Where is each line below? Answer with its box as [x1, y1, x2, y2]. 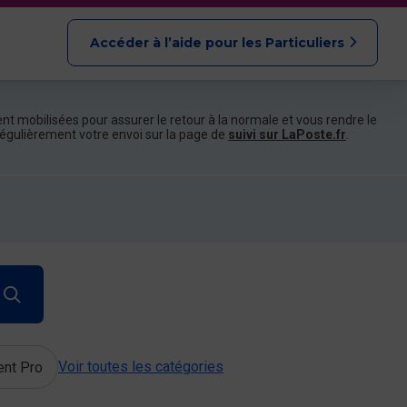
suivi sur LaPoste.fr [228, 127, 346, 142]
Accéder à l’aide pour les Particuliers [90, 35, 344, 51]
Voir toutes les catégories [58, 358, 223, 375]
